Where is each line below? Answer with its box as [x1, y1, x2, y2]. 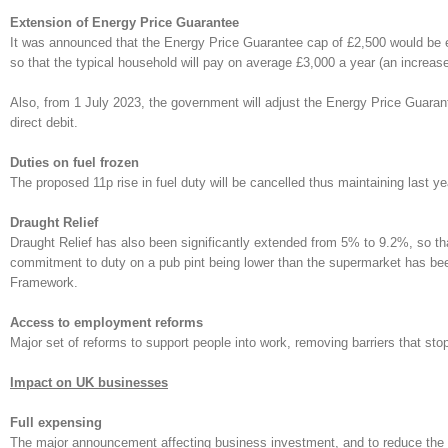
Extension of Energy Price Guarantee [10, 15, 239, 30]
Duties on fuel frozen [10, 155, 139, 170]
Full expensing [10, 415, 102, 430]
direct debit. [10, 115, 78, 130]
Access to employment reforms [10, 315, 203, 330]
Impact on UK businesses [10, 375, 168, 390]
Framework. [10, 275, 78, 290]
